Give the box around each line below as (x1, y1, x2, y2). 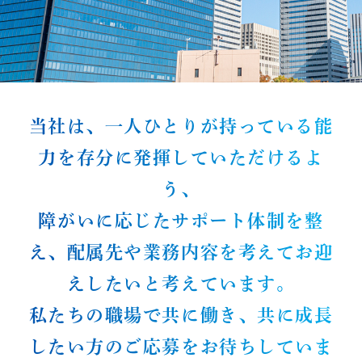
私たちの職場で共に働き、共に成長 (28, 306, 334, 324)
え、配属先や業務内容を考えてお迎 (28, 243, 334, 261)
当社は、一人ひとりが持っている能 (28, 117, 334, 135)
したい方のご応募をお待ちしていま (28, 338, 334, 356)
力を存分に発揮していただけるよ (38, 149, 324, 166)
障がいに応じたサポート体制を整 (38, 212, 324, 229)
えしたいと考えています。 (66, 275, 296, 293)
